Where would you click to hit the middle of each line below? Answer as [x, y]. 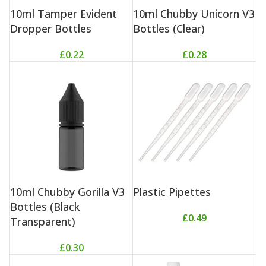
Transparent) [43, 221]
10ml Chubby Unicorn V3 [194, 14]
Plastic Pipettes [172, 191]
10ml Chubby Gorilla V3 [67, 191]
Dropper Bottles [51, 29]
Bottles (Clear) [169, 29]
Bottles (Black [45, 206]
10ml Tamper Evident [64, 14]
